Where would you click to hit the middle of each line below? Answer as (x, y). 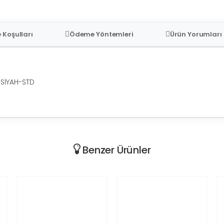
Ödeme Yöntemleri (101, 34)
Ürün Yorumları (196, 34)
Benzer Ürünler (115, 150)
